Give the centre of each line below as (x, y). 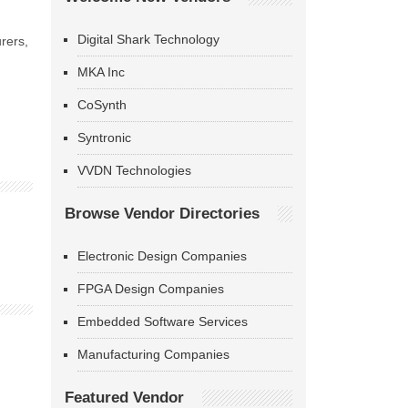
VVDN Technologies (134, 170)
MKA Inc (101, 72)
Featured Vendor (124, 398)
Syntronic (104, 138)
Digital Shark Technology (148, 39)
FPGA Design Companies (151, 289)
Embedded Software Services (163, 321)
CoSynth (102, 105)
